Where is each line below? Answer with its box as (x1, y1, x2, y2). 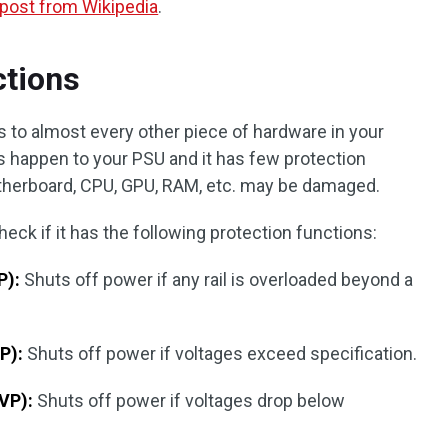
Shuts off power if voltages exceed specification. (23, 343, 418, 364)
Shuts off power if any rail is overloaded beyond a (20, 269, 414, 290)
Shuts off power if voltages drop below (33, 390, 346, 411)
